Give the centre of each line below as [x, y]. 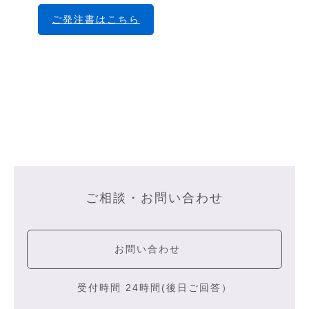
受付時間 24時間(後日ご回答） [154, 287]
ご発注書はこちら [96, 19]
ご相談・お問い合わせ [154, 198]
